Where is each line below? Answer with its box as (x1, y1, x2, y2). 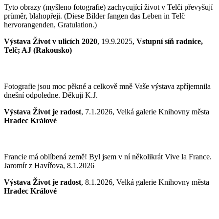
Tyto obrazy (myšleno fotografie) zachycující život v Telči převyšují (4, 3, 213, 12)
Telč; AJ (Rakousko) (4, 46, 72, 55)
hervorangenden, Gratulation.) (4, 21, 97, 29)
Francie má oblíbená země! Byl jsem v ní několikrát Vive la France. (4, 153, 212, 161)
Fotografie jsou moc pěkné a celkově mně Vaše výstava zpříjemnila (4, 82, 211, 91)
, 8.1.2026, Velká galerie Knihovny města (81, 178, 209, 187)
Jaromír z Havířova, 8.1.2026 (4, 161, 94, 170)
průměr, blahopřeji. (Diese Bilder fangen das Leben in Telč (4, 12, 185, 21)
